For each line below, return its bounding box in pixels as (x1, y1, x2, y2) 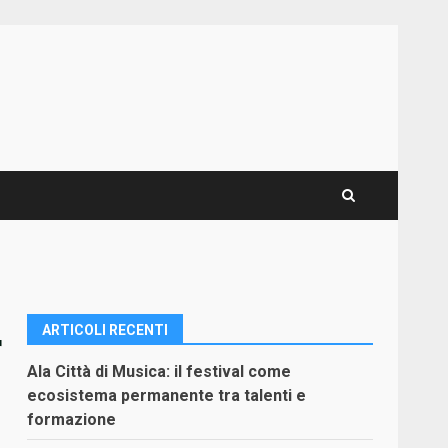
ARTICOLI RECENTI (42, 322, 169, 338)
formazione (27, 410, 117, 429)
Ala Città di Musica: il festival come (27, 362, 292, 381)
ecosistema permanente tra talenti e (27, 386, 307, 405)
